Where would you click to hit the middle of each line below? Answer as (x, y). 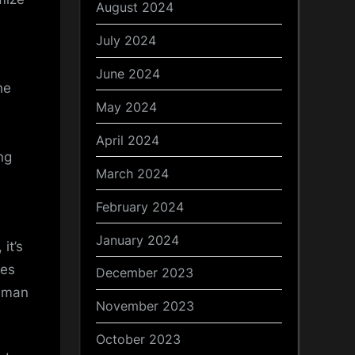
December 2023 (145, 273)
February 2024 (140, 206)
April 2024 (128, 140)
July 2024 (126, 41)
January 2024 (137, 240)
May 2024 (126, 107)
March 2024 (132, 173)
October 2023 (138, 340)
